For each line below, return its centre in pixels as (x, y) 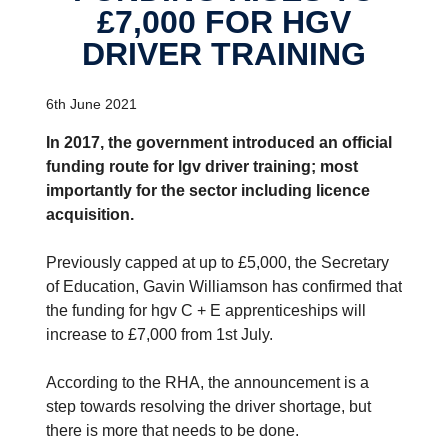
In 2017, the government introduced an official (219, 142)
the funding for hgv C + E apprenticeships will (206, 310)
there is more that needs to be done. (172, 430)
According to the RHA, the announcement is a (207, 382)
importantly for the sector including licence (208, 190)
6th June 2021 (91, 103)
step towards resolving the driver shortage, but (208, 406)
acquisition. (90, 214)
